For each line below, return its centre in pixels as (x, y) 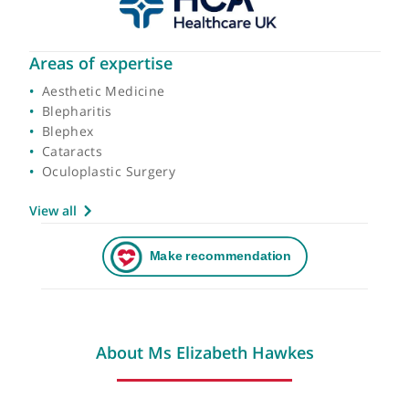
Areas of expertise (112, 116)
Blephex (75, 192)
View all (58, 279)
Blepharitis (85, 169)
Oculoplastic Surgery (121, 237)
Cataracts (80, 214)
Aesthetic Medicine (115, 147)
